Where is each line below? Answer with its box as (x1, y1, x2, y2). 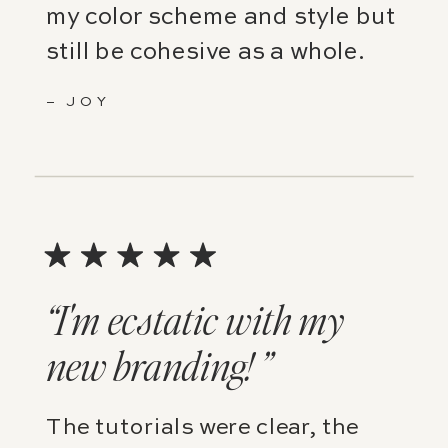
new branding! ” (46, 340, 272, 391)
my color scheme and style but (46, 5, 397, 30)
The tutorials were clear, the (46, 417, 359, 440)
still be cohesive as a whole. (46, 40, 364, 65)
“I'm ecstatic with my (46, 293, 343, 345)
